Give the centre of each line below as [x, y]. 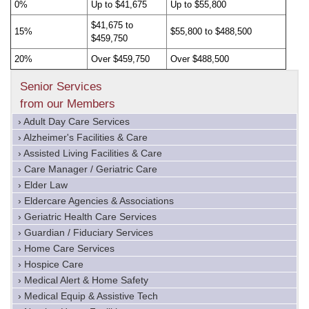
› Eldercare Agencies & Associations [96, 201]
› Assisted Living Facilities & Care [90, 153]
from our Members [68, 104]
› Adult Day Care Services [74, 122]
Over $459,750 [120, 59]
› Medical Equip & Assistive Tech [88, 296]
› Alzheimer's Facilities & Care [83, 138]
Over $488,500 [200, 59]
